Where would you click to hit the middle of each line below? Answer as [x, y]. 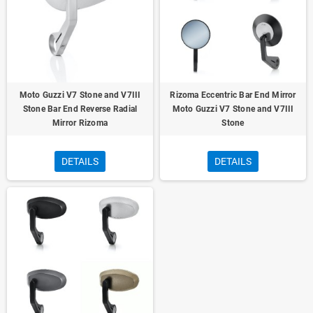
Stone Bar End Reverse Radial [80, 109]
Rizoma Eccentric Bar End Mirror [233, 95]
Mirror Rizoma [80, 123]
